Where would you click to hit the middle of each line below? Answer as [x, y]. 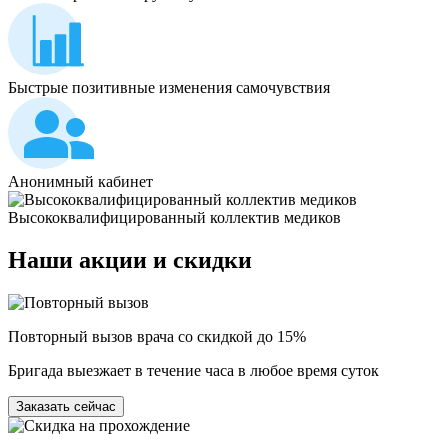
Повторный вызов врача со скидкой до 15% [157, 337]
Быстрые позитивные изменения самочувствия [169, 88]
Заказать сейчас [66, 407]
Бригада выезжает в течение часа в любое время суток [193, 371]
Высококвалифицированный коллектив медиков [174, 218]
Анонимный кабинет [80, 182]
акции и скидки [165, 260]
